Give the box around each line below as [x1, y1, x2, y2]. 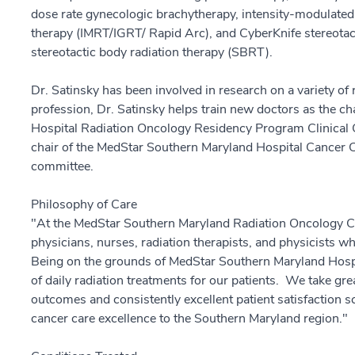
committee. [31, 158, 94, 175]
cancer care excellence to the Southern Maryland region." [31, 310, 348, 327]
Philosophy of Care [31, 196, 137, 213]
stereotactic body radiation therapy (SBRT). [31, 44, 273, 61]
